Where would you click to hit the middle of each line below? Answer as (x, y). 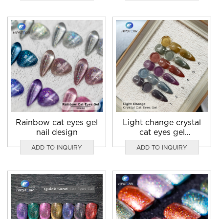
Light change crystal (162, 122)
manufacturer (162, 142)
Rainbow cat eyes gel (57, 122)
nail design (57, 132)
